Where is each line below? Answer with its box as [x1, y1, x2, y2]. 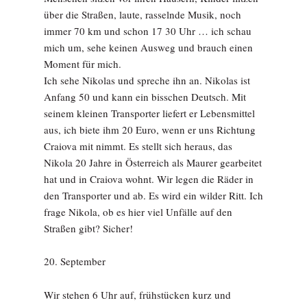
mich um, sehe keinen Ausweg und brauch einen [44, 40, 253, 54]
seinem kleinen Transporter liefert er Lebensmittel [44, 106, 255, 120]
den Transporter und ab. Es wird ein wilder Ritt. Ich [44, 188, 263, 202]
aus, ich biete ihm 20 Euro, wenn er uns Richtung [44, 123, 256, 136]
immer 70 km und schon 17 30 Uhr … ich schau [44, 24, 251, 38]
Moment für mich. [44, 57, 121, 71]
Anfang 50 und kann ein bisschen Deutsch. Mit [44, 90, 246, 103]
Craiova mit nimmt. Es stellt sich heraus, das [44, 139, 232, 153]
